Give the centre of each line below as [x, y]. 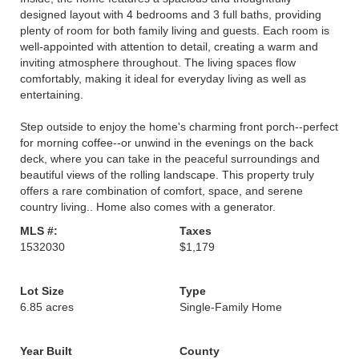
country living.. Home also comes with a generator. [148, 207]
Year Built [46, 351]
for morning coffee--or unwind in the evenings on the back [167, 143]
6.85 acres [47, 307]
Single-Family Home [231, 307]
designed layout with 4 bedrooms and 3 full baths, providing [171, 14]
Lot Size [42, 291]
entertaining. [52, 95]
